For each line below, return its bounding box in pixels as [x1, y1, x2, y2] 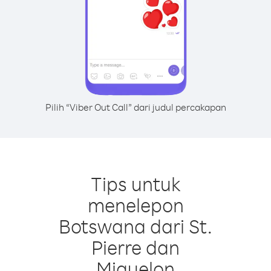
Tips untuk [90, 171, 181, 196]
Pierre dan [91, 235, 180, 260]
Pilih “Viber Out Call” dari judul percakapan [45, 101, 226, 113]
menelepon [87, 192, 184, 217]
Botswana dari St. [59, 214, 212, 238]
